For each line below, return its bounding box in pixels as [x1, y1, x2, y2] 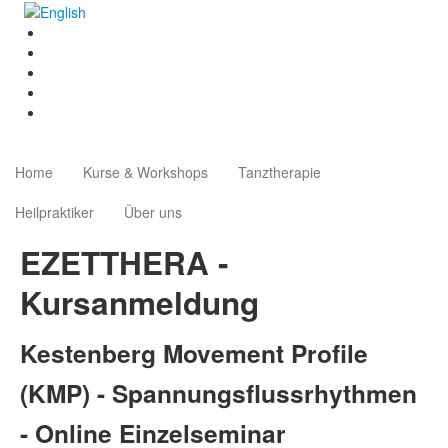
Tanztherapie [238, 162, 321, 183]
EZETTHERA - [20, 240, 228, 286]
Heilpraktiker [15, 202, 94, 223]
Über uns [124, 202, 182, 223]
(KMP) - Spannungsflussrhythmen [20, 375, 417, 412]
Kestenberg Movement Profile [20, 335, 368, 372]
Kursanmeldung [20, 280, 259, 326]
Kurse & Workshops [83, 162, 208, 183]
